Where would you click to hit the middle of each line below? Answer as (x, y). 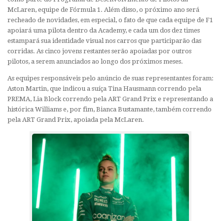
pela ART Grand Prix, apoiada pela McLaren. (76, 119)
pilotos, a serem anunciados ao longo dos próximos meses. (96, 61)
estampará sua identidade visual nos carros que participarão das (104, 40)
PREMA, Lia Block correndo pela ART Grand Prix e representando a (110, 99)
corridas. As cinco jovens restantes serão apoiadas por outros (99, 51)
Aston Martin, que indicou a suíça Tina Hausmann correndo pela (104, 88)
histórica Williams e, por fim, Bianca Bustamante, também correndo (110, 109)
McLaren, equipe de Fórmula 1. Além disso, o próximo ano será (103, 9)
